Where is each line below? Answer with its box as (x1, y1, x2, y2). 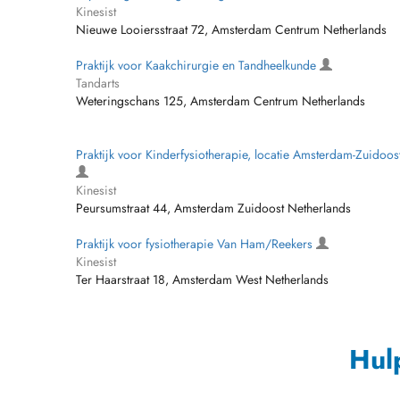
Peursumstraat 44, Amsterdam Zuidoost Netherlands (76, 199, 351, 217)
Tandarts (76, 74, 120, 92)
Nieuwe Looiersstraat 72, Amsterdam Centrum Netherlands (76, 21, 387, 38)
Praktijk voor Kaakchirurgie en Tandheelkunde (76, 56, 320, 74)
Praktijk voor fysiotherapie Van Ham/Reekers (76, 235, 316, 253)
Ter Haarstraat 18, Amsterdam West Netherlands (76, 271, 329, 288)
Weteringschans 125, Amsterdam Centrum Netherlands (76, 92, 365, 110)
